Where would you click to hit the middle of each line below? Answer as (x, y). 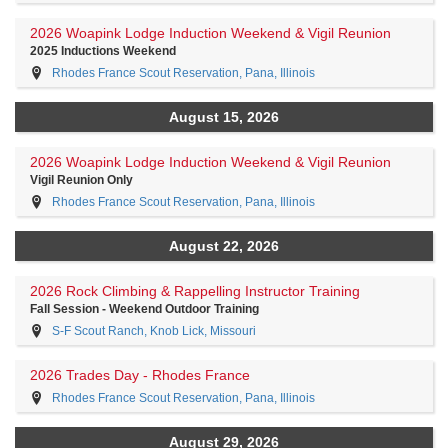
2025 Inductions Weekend (103, 51)
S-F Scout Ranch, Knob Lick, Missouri (154, 331)
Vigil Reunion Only (81, 180)
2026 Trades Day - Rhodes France (140, 375)
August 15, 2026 (224, 117)
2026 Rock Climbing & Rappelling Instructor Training (195, 291)
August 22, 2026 (224, 246)
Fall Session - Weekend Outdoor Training (144, 309)
